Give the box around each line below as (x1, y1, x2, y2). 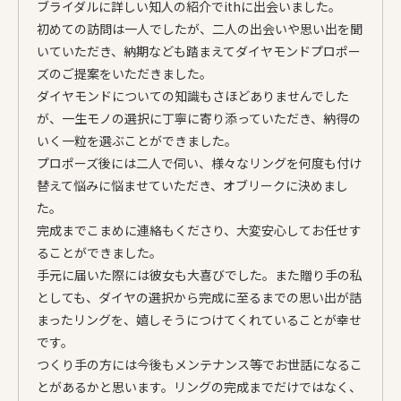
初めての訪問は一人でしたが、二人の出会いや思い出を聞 (37, 19, 363, 38)
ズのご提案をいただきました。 (37, 64, 212, 82)
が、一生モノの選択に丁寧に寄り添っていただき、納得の (37, 108, 361, 127)
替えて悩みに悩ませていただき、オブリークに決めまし (37, 175, 348, 194)
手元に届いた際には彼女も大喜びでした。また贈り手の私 (37, 265, 363, 284)
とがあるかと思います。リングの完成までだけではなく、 (37, 377, 362, 396)
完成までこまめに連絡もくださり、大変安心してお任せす (37, 220, 362, 239)
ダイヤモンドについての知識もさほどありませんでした (37, 86, 349, 105)
